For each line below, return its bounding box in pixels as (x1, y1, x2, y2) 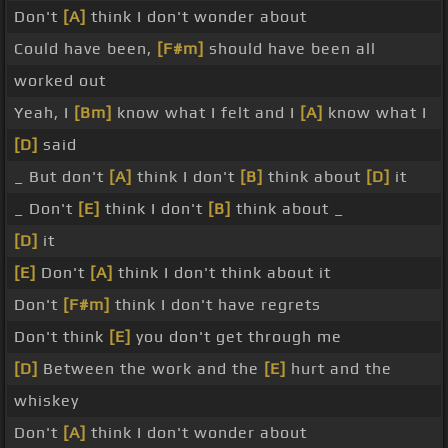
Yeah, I (14, 103, 74, 123)
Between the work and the (38, 359, 264, 379)
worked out (14, 71, 106, 91)
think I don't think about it (113, 263, 331, 283)
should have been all (204, 39, 376, 59)
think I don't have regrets (110, 295, 321, 315)
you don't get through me (131, 327, 342, 347)
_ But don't (14, 167, 109, 187)
